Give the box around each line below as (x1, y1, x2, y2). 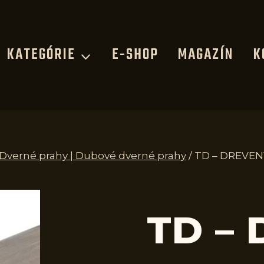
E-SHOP (111, 43, 159, 67)
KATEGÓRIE (6, 43, 75, 67)
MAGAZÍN (178, 43, 234, 67)
